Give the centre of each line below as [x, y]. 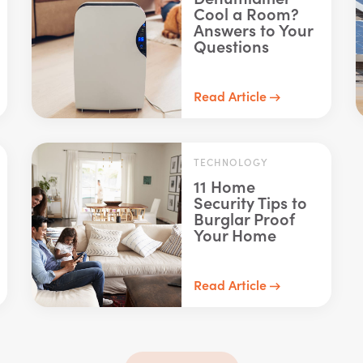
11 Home [224, 186]
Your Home [235, 234]
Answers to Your [253, 29]
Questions [231, 45]
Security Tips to [250, 202]
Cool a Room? [246, 13]
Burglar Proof [244, 218]
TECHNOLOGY [231, 162]
